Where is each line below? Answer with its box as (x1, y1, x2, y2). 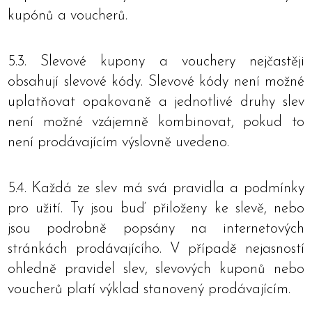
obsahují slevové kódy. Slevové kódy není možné (8, 75, 304, 89)
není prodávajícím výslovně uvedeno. (8, 135, 229, 150)
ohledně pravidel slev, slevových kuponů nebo (8, 262, 304, 276)
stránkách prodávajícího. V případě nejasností (8, 242, 304, 256)
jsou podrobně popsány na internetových (8, 221, 304, 236)
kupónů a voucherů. (8, 8, 127, 23)
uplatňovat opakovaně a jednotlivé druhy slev (8, 95, 304, 109)
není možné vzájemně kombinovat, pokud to (8, 115, 304, 130)
